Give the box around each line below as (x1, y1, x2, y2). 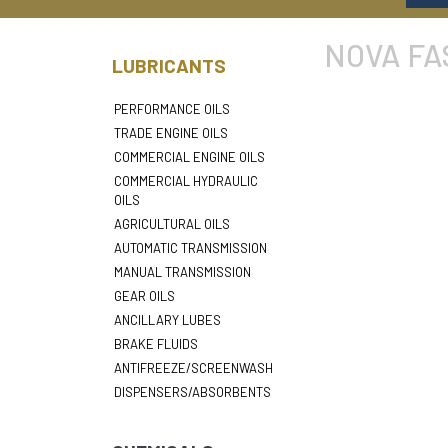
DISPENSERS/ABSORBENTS (114, 384, 271, 400)
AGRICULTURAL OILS (114, 216, 230, 232)
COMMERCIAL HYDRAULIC (114, 173, 258, 189)
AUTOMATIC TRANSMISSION (114, 240, 267, 256)
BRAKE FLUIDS (114, 336, 198, 352)
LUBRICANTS (112, 54, 226, 77)
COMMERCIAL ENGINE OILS (114, 149, 265, 165)
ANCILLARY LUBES (114, 312, 221, 328)
